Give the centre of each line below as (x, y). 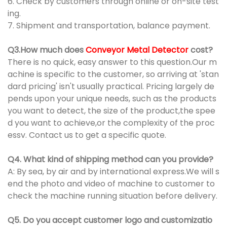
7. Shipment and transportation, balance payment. (109, 26)
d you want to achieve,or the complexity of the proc (111, 123)
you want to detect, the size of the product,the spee (111, 111)
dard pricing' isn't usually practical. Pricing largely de (111, 87)
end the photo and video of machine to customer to (111, 184)
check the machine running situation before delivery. (112, 196)
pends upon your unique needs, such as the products (112, 99)
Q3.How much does (47, 50)
